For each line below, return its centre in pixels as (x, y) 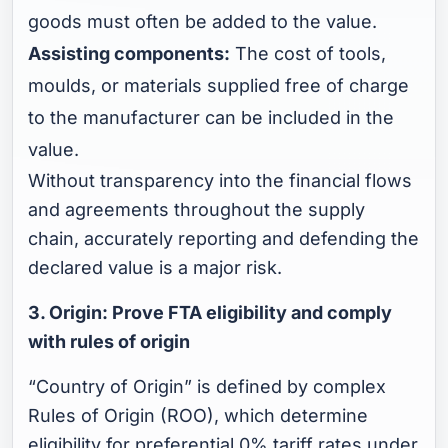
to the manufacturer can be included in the (211, 117)
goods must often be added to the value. (203, 21)
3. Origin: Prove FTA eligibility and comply (210, 312)
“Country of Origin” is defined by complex (207, 386)
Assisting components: (129, 53)
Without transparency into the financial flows (220, 180)
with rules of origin (109, 341)
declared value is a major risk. (155, 267)
